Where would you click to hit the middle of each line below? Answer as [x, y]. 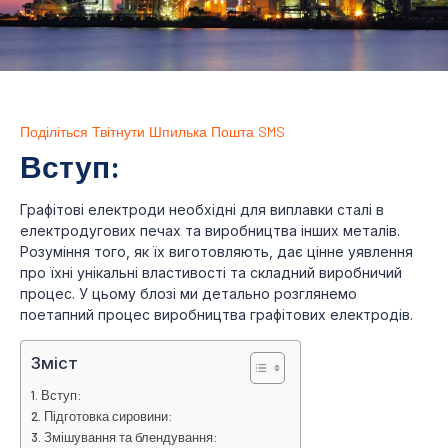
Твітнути [118, 132]
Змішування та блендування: [130, 436]
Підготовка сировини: [107, 415]
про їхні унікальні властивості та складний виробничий [211, 273]
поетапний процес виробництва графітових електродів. [216, 315]
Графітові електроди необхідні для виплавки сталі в [202, 210]
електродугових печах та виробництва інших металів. [210, 231]
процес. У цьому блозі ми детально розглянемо [188, 294]
